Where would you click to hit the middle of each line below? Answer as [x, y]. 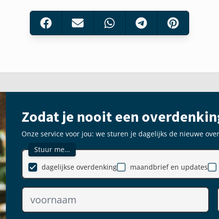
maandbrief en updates [169, 167]
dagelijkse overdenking [79, 167]
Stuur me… [52, 149]
